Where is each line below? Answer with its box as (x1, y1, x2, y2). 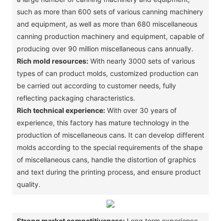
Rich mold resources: (16, 56, 88, 65)
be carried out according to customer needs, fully (16, 81, 176, 90)
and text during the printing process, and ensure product (16, 167, 201, 176)
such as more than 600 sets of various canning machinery (16, 7, 203, 16)
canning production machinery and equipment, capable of (16, 32, 204, 40)
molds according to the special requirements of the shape (16, 143, 203, 151)
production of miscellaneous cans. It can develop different (16, 130, 204, 139)
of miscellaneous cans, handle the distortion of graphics (16, 155, 196, 164)
